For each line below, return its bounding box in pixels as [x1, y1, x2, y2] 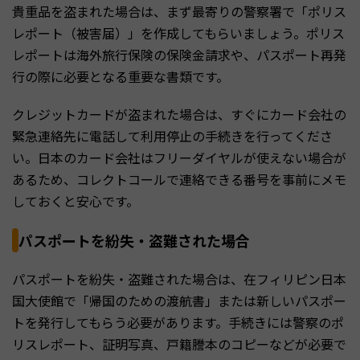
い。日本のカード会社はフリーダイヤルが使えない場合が [12, 148, 346, 168]
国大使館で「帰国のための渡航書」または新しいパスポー [12, 291, 346, 311]
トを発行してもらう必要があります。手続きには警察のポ [12, 313, 344, 333]
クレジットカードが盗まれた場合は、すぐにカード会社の [12, 104, 346, 125]
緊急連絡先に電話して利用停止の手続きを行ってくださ [12, 126, 333, 146]
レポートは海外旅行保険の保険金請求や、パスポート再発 [12, 45, 346, 65]
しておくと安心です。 [12, 191, 139, 211]
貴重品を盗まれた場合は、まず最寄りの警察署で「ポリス [12, 2, 346, 22]
